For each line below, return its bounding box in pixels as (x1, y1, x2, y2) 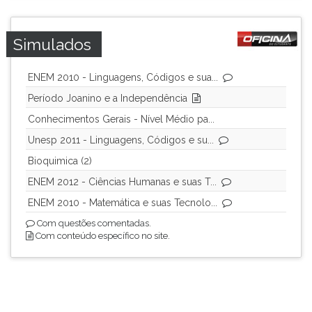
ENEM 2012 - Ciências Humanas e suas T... (28, 176, 217, 187)
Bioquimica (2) (28, 155, 92, 166)
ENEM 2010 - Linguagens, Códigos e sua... (28, 72, 218, 83)
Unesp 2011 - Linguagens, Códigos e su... (28, 134, 214, 146)
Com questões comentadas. (35, 218, 151, 228)
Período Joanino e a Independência (28, 93, 187, 104)
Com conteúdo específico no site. (33, 231, 170, 241)
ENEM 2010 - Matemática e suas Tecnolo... (28, 197, 217, 208)
